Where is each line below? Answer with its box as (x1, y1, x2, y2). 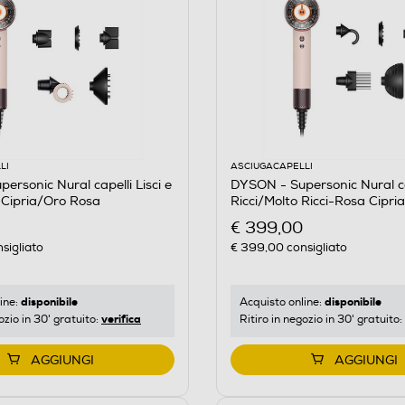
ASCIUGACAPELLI (230, 160, 313, 172)
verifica (101, 311, 141, 326)
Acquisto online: (239, 295, 325, 309)
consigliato (283, 240, 347, 255)
